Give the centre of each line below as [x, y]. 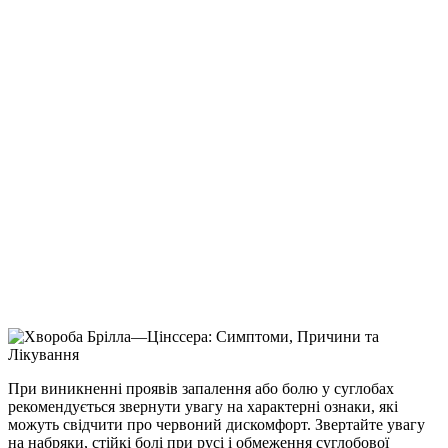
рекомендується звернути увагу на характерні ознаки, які [203, 407]
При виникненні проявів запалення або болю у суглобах [201, 389]
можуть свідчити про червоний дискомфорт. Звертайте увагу [216, 425]
